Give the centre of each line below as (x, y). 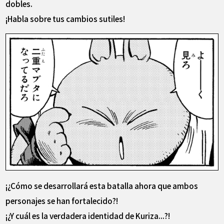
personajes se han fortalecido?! (62, 200)
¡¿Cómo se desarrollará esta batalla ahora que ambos (102, 185)
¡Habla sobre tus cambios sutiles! (65, 18)
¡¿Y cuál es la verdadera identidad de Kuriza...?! (88, 215)
